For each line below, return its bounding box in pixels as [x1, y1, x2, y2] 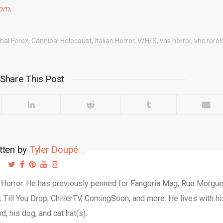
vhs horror [159, 37, 191, 45]
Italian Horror [94, 37, 134, 45]
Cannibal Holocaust [31, 37, 92, 45]
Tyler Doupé [29, 144, 79, 156]
